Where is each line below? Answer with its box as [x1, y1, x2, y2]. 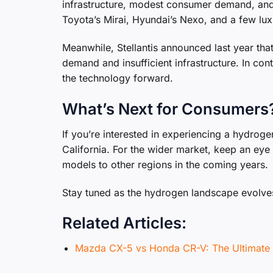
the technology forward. [62, 72, 173, 85]
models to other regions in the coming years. [62, 158, 268, 171]
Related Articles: [62, 213, 186, 233]
